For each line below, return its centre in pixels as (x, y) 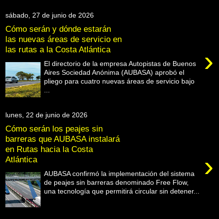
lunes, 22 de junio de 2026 (46, 115)
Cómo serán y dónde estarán (58, 29)
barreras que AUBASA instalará (63, 139)
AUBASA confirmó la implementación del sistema (120, 173)
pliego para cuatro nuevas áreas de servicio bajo (120, 81)
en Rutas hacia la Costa (49, 149)
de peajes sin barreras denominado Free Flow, (117, 182)
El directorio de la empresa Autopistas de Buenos (120, 63)
